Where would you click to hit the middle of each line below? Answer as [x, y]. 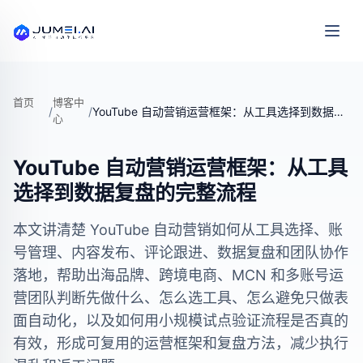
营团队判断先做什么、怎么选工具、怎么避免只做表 [181, 298]
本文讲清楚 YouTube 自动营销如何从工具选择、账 [178, 230]
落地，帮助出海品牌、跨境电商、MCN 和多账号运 [178, 275]
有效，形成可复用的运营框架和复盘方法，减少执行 [181, 343]
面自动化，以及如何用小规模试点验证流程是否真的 [181, 320]
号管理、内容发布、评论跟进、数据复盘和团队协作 [181, 252]
